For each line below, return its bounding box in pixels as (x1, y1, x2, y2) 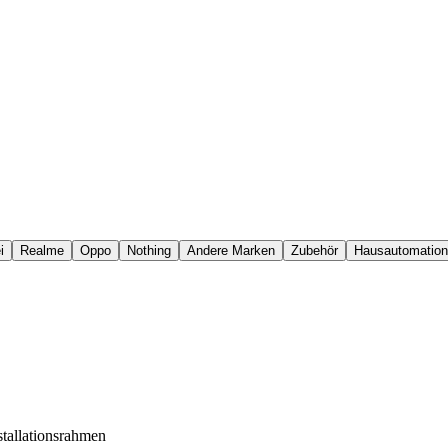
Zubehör (291, 243, 338, 258)
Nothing (127, 243, 171, 258)
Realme (20, 243, 64, 258)
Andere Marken (187, 243, 275, 258)
